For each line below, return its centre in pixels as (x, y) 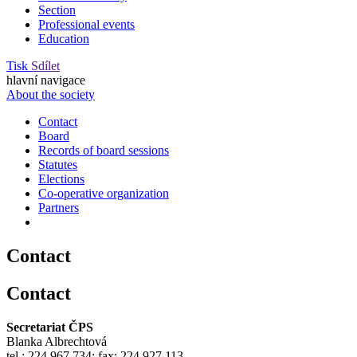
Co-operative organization (104, 193)
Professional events (86, 24)
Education (64, 38)
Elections (61, 178)
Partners (59, 207)
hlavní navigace (46, 80)
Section (57, 10)
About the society (51, 94)
